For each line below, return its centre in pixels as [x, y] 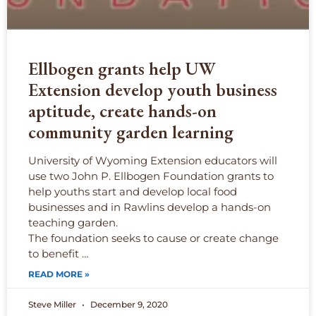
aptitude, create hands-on [122, 111]
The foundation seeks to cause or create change [153, 238]
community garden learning [131, 132]
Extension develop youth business [153, 90]
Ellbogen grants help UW [122, 69]
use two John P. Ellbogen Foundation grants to [151, 176]
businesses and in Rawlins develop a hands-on [150, 207]
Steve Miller [53, 305]
